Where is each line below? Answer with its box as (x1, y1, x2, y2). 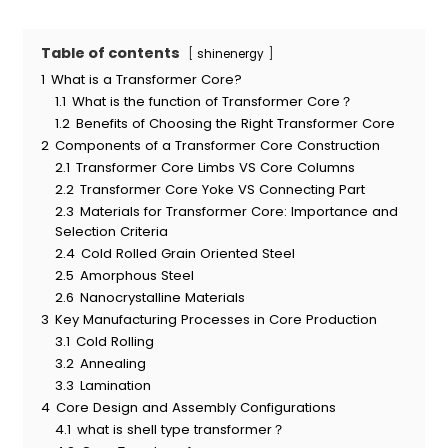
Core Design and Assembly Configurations (55, 398, 336, 418)
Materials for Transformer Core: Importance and (79, 202, 398, 222)
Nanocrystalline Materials (79, 288, 245, 308)
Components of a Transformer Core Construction (54, 136, 380, 156)
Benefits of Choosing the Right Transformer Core (75, 114, 395, 134)
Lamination (79, 376, 151, 396)
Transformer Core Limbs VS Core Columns (75, 158, 355, 178)
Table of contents (40, 43, 180, 64)
